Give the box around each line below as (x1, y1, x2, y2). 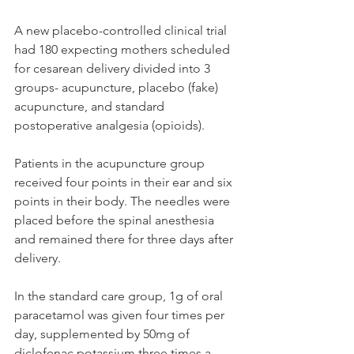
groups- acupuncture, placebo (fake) (14, 80, 221, 96)
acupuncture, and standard (14, 99, 168, 115)
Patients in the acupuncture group (14, 156, 208, 171)
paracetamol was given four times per (14, 307, 228, 323)
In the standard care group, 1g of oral (14, 288, 226, 304)
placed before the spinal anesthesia (14, 213, 217, 228)
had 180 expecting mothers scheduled (14, 42, 233, 58)
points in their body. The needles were (14, 194, 233, 209)
